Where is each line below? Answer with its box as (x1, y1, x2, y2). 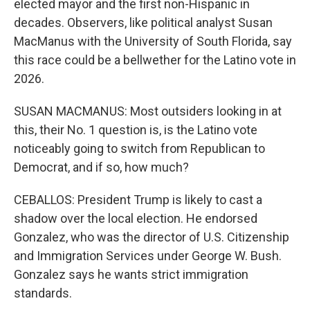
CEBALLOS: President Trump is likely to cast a (14, 192, 262, 207)
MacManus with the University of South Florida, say (14, 34, 292, 48)
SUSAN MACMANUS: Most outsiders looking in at (14, 104, 282, 118)
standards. (14, 286, 72, 300)
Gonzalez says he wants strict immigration (14, 267, 248, 282)
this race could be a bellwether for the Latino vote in (14, 53, 296, 67)
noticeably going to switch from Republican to (14, 141, 265, 156)
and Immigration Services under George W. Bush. (14, 248, 282, 263)
